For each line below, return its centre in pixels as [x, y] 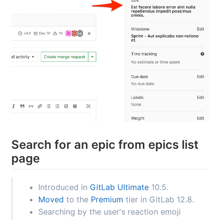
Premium [107, 199]
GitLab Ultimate [119, 187]
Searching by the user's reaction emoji [110, 212]
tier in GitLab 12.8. [159, 199]
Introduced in [64, 187]
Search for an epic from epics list [105, 144]
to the [77, 199]
